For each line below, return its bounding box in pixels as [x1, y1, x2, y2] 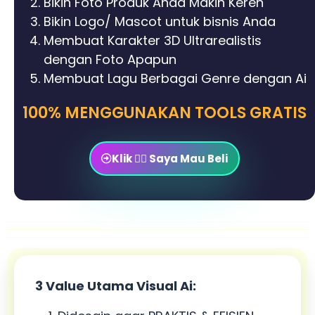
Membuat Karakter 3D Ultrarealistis [44, 32, 262, 50]
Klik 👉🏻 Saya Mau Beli [112, 151, 228, 167]
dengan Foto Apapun [44, 51, 176, 69]
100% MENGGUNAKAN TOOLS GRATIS [22, 101, 307, 124]
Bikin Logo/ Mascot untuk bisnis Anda [44, 13, 276, 31]
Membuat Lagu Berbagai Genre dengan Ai [44, 70, 307, 88]
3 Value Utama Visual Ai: [35, 277, 196, 295]
